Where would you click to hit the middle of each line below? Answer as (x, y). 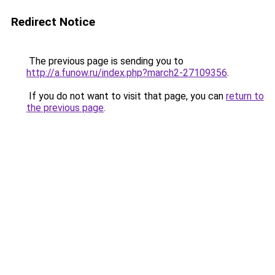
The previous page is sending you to (105, 61)
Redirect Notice (53, 22)
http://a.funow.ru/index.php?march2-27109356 (127, 73)
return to (245, 96)
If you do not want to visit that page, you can (126, 96)
